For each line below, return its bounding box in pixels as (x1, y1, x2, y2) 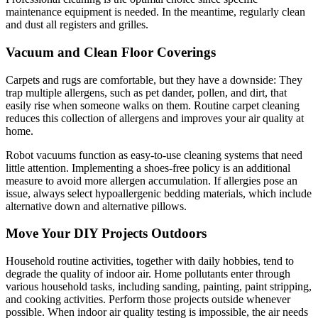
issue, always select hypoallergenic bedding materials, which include (6, 187, 312, 199)
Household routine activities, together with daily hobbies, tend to (6, 255, 294, 268)
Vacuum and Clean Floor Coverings (6, 44, 216, 60)
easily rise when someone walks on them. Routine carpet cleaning (6, 99, 300, 111)
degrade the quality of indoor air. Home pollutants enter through (6, 268, 290, 280)
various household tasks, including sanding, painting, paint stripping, (6, 280, 312, 293)
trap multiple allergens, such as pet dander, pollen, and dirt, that (6, 86, 287, 99)
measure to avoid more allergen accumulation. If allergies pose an (6, 174, 297, 187)
